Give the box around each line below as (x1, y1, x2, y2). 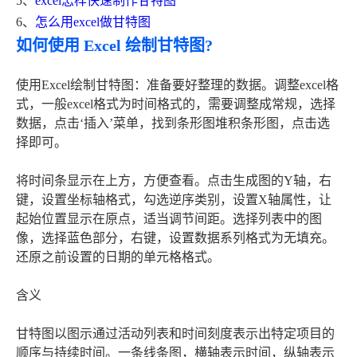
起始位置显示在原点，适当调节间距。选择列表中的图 (16, 212, 322, 226)
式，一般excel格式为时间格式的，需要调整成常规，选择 (16, 97, 335, 112)
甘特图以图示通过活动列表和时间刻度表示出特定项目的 (16, 327, 335, 341)
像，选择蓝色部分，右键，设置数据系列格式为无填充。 (16, 231, 335, 245)
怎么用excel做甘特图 (35, 15, 151, 29)
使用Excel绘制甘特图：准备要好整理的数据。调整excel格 (16, 78, 339, 92)
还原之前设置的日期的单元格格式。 (16, 250, 220, 265)
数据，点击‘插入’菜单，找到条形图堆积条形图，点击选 (16, 116, 330, 131)
